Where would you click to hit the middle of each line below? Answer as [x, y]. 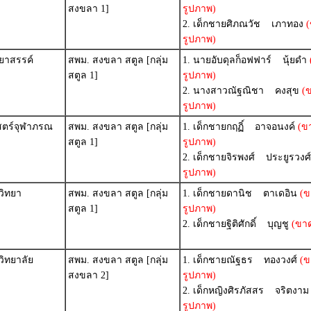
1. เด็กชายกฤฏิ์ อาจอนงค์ [239, 127]
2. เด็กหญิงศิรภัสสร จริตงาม [246, 291]
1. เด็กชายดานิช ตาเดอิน [240, 193]
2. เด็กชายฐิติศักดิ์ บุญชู [236, 224]
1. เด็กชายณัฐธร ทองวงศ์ [240, 260]
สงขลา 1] [89, 9]
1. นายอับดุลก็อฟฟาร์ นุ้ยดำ [245, 60]
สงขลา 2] [89, 275]
